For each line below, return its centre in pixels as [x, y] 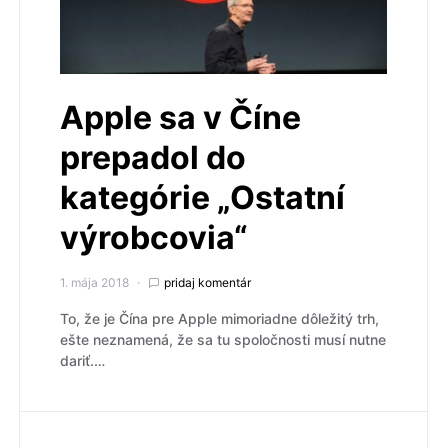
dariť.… [82, 361]
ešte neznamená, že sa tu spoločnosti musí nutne [223, 340]
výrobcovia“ [153, 238]
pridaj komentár [207, 283]
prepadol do [153, 158]
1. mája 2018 [94, 283]
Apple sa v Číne [180, 118]
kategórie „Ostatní [202, 198]
